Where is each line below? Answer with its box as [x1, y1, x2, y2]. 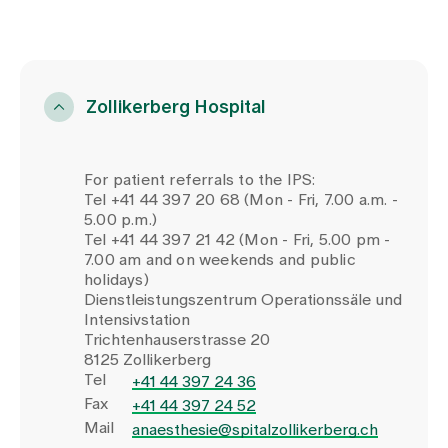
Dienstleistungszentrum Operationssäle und [84, 291, 402, 308]
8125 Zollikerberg [84, 351, 211, 368]
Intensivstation [84, 311, 190, 328]
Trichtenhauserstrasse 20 [84, 331, 270, 348]
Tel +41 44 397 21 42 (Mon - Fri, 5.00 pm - [84, 231, 391, 248]
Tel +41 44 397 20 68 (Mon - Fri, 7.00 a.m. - [84, 191, 398, 208]
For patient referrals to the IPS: [84, 171, 316, 188]
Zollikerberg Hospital [86, 98, 266, 117]
